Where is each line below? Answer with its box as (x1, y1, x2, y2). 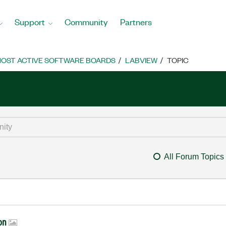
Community (65, 16, 108, 27)
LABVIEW (125, 55, 157, 65)
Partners (120, 16, 152, 27)
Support (15, 16, 45, 27)
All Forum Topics (163, 152, 224, 161)
